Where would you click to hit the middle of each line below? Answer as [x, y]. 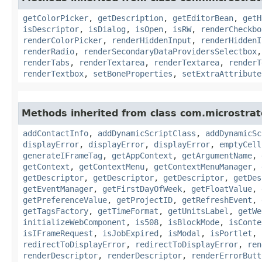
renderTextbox [53, 73]
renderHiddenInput [151, 40]
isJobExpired [130, 233]
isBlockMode [194, 222]
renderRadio [49, 51]
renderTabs [46, 62]
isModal [184, 233]
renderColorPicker [63, 40]
